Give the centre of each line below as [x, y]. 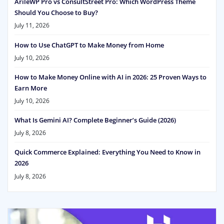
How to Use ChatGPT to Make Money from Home [89, 45]
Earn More [31, 88]
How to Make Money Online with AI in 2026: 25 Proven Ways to [110, 77]
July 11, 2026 [32, 25]
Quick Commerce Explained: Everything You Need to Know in [107, 152]
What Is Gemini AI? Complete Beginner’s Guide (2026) [95, 120]
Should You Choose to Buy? [56, 13]
